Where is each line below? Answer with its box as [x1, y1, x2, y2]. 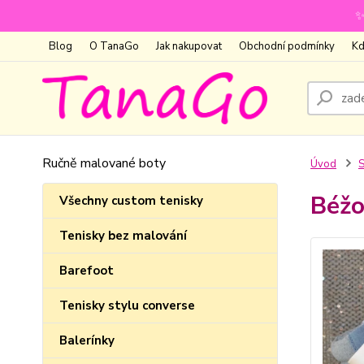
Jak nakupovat [156, 39, 222, 54]
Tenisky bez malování [59, 227, 187, 244]
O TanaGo [89, 39, 139, 54]
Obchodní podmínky [239, 39, 335, 54]
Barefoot [59, 262, 114, 279]
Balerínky [59, 332, 115, 349]
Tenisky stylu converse [59, 297, 195, 314]
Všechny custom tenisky [59, 193, 203, 209]
